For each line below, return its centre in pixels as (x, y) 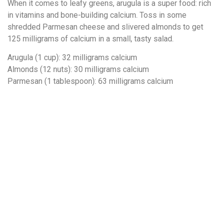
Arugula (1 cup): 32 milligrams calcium (72, 58)
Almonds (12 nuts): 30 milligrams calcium (78, 70)
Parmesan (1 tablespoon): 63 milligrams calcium (90, 81)
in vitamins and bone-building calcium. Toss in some (97, 15)
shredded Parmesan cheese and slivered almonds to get (105, 27)
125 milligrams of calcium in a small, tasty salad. (91, 38)
